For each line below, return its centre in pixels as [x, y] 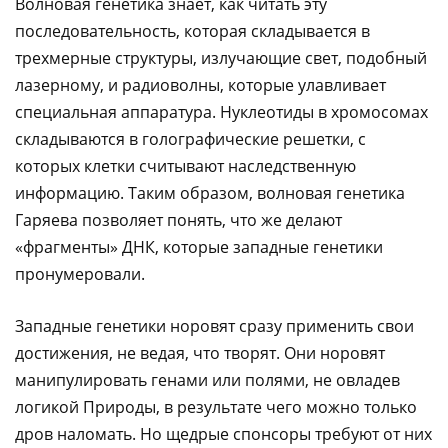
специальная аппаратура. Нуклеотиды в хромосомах [221, 112]
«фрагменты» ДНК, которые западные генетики [199, 247]
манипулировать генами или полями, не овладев [207, 380]
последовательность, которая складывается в [192, 31]
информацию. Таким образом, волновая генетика [210, 193]
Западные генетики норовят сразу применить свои [214, 326]
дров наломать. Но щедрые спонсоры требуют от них [223, 434]
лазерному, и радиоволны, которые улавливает [200, 85]
